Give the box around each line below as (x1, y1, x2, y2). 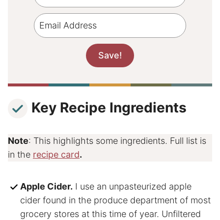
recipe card (33, 149, 80, 160)
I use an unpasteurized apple (73, 181, 192, 192)
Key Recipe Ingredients (31, 99, 187, 116)
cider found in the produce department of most (20, 195, 211, 206)
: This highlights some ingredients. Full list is (28, 136, 206, 146)
